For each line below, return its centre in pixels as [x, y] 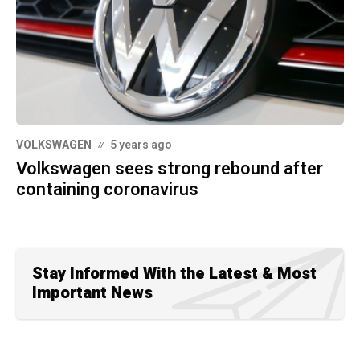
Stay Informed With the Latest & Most [174, 273]
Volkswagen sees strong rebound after [170, 168]
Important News [92, 292]
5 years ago [141, 145]
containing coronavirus [107, 189]
